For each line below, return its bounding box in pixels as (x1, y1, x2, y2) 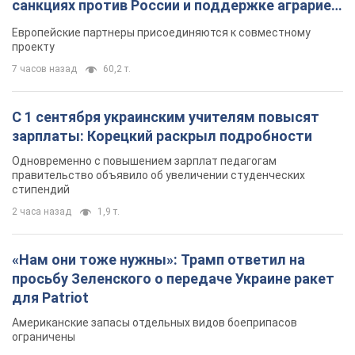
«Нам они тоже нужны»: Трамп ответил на (12, 250, 305, 268)
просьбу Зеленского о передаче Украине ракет (12, 269, 334, 287)
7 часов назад (12, 63, 77, 74)
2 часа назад (12, 205, 71, 217)
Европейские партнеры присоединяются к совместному (12, 25, 311, 39)
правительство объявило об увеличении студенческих (12, 168, 305, 181)
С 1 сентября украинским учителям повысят (12, 108, 319, 125)
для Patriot (12, 288, 89, 306)
